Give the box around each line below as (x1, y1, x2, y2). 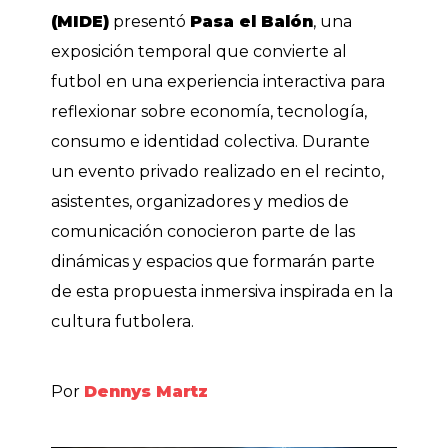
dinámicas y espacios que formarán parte (51, 251, 376, 271)
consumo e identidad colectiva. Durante (51, 131, 371, 151)
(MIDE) (51, 11, 110, 31)
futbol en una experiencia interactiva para (51, 71, 386, 91)
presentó (109, 11, 191, 31)
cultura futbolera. (51, 311, 195, 331)
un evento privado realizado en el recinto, (51, 161, 385, 181)
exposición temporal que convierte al (51, 41, 348, 61)
